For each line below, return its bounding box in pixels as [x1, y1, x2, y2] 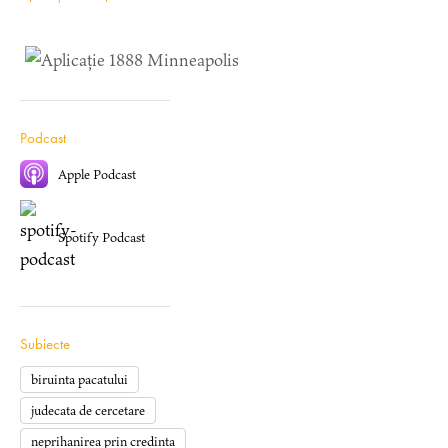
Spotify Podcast [58, 227, 145, 247]
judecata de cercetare [31, 401, 145, 420]
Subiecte [20, 334, 70, 354]
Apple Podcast [58, 164, 136, 184]
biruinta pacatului [31, 370, 128, 389]
